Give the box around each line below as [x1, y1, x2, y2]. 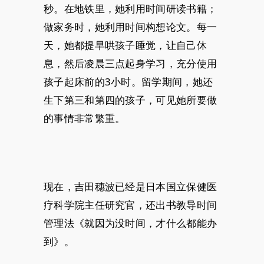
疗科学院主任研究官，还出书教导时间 [44, 197, 217, 212]
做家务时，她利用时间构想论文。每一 [44, 19, 217, 34]
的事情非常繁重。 [44, 111, 126, 125]
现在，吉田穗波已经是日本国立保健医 [44, 179, 217, 193]
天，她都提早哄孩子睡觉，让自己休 [44, 38, 207, 52]
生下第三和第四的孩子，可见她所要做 [44, 93, 217, 107]
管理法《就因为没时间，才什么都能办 [44, 216, 217, 230]
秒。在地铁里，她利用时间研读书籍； [44, 1, 217, 15]
